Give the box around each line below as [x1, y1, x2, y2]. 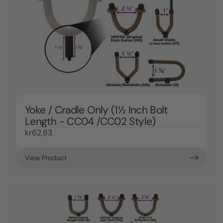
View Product [25, 153, 67, 162]
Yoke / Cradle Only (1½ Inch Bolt [25, 103, 168, 116]
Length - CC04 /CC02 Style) [25, 114, 156, 127]
